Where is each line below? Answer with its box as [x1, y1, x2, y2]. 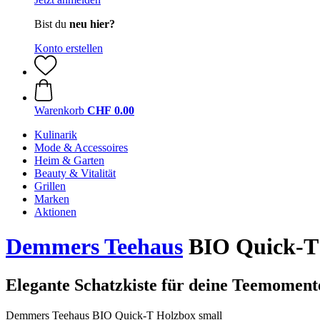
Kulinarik [34, 129, 77, 141]
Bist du [34, 18, 69, 30]
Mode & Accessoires [34, 141, 128, 154]
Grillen [34, 180, 66, 192]
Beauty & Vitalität [34, 167, 116, 179]
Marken [34, 193, 69, 205]
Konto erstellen [34, 42, 103, 54]
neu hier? [69, 18, 115, 30]
